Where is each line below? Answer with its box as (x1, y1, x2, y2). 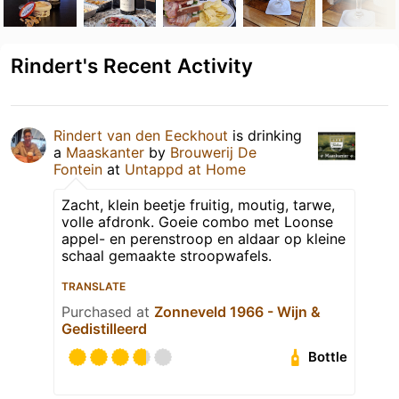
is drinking (228, 126, 302, 144)
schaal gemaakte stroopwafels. (61, 246, 272, 265)
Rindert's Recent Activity (11, 53, 253, 77)
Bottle (308, 348, 348, 366)
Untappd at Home (125, 159, 246, 178)
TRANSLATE (61, 279, 126, 293)
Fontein (53, 159, 102, 178)
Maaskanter (66, 142, 144, 161)
